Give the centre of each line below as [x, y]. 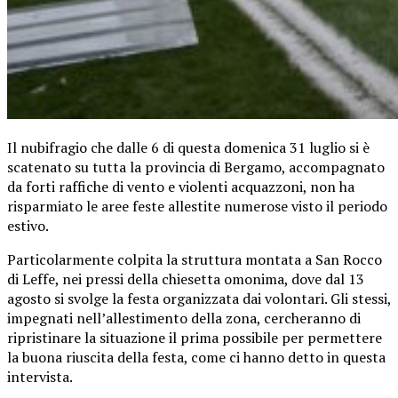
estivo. [28, 225]
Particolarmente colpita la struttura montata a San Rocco [195, 259]
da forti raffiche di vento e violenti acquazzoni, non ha [181, 186]
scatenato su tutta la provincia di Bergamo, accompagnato [196, 167]
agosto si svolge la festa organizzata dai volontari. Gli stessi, [199, 298]
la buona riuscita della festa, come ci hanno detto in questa [196, 357]
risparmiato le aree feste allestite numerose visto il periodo [197, 206]
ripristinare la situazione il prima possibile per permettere [195, 337]
